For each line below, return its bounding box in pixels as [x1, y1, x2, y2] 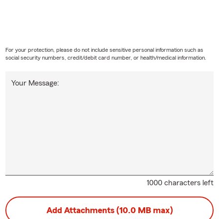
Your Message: [11, 79, 59, 87]
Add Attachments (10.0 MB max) [46, 205, 173, 215]
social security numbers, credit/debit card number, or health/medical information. [5, 54, 206, 61]
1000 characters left [147, 178, 214, 187]
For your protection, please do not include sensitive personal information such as [5, 46, 203, 53]
